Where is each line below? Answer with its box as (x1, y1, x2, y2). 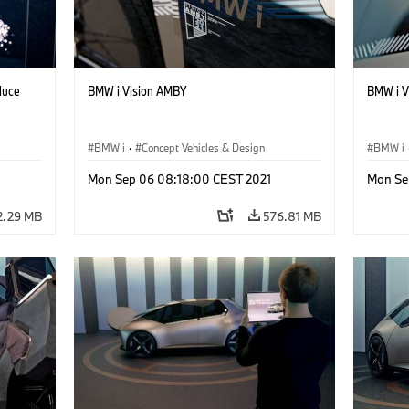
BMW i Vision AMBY (87, 82, 186, 100)
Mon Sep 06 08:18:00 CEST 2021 (87, 171, 271, 188)
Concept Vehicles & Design (141, 141, 265, 155)
